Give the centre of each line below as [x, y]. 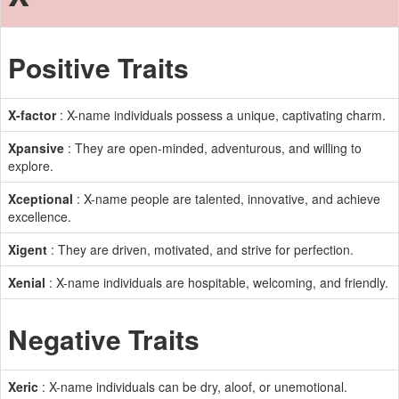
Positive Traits [98, 67]
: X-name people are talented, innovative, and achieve [227, 199]
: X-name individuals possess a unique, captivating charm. [221, 115]
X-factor [32, 115]
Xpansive [36, 148]
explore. [31, 166]
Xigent [28, 249]
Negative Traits [104, 339]
